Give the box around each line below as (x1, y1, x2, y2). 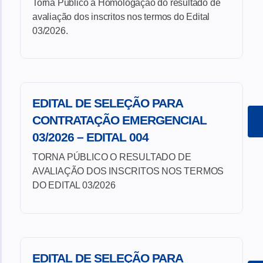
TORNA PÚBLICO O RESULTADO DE (32, 152, 191, 163)
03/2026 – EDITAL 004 (32, 130, 149, 144)
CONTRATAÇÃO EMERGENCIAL (32, 113, 207, 127)
